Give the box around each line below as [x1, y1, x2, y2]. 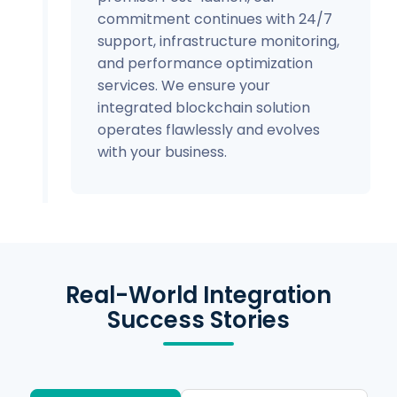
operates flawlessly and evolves [97, 119, 320, 140]
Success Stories [107, 303, 290, 336]
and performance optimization [97, 52, 313, 74]
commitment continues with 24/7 [97, 8, 332, 29]
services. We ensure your [97, 74, 270, 96]
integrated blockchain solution [97, 97, 310, 118]
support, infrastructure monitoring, [97, 30, 339, 51]
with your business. [97, 141, 227, 162]
